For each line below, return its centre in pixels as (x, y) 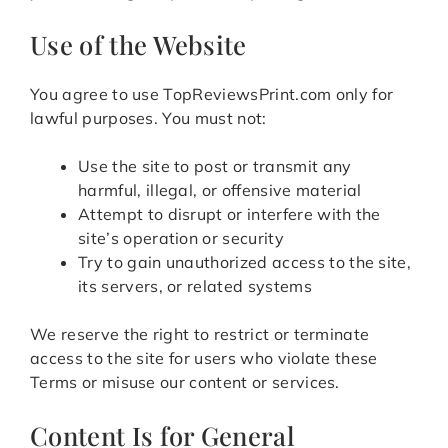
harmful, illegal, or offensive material (220, 190)
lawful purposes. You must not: (148, 118)
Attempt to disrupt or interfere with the (229, 214)
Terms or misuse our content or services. (185, 382)
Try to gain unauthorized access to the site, (245, 262)
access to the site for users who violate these (204, 358)
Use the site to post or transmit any (215, 166)
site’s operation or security (181, 238)
